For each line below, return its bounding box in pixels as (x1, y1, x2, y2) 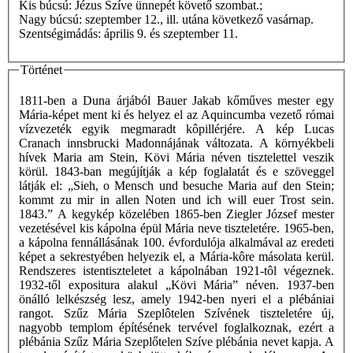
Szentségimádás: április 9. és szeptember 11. (104, 26, 238, 40)
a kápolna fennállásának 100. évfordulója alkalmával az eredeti (19, 236, 334, 250)
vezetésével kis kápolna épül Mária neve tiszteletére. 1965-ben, (19, 221, 334, 236)
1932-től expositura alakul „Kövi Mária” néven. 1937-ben (19, 278, 334, 292)
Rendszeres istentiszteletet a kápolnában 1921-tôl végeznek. (19, 264, 334, 278)
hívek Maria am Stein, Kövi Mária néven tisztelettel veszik (19, 150, 334, 165)
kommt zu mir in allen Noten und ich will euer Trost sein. (19, 193, 334, 207)
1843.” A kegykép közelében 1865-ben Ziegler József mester (19, 207, 334, 221)
